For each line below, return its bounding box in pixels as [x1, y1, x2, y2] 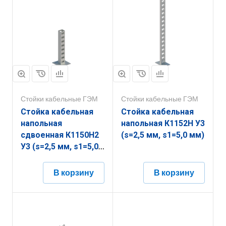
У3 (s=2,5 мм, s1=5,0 [21, 142, 98, 151]
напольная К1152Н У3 [121, 119, 205, 128]
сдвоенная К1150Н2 [21, 130, 99, 140]
